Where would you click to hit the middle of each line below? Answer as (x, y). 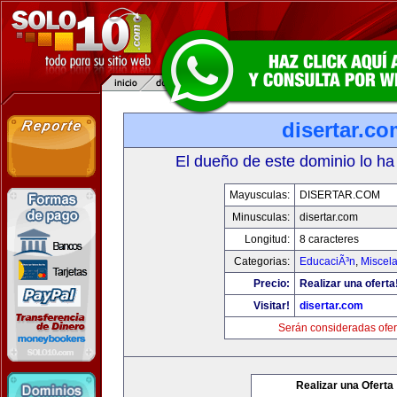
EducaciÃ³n (327, 261)
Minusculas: (261, 217)
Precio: (271, 284)
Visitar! (271, 306)
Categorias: (261, 261)
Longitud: (267, 239)
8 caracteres (329, 239)
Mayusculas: (259, 195)
